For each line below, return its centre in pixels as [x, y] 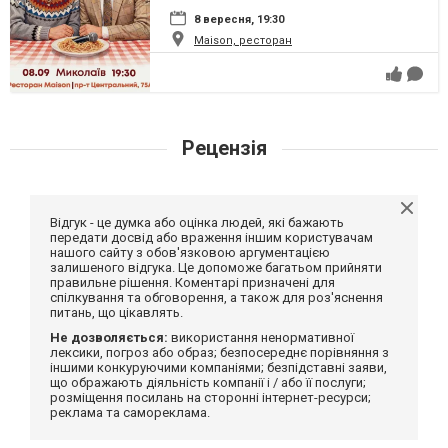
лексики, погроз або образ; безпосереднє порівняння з [219, 352]
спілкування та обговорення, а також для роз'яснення [216, 297]
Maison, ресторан [243, 40]
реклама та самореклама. [130, 412]
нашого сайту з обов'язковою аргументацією [190, 252]
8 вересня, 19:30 [239, 19]
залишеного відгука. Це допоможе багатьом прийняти [216, 267]
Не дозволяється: [109, 337]
